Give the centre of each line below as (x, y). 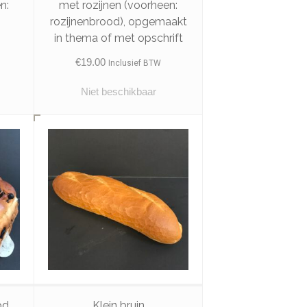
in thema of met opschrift (118, 38)
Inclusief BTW (135, 63)
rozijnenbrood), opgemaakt (118, 22)
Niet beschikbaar (118, 92)
